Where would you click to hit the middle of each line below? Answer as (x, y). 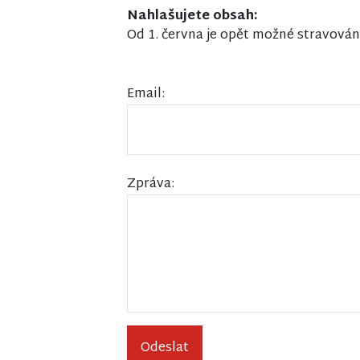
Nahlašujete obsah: (192, 16)
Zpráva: (151, 184)
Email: (146, 94)
